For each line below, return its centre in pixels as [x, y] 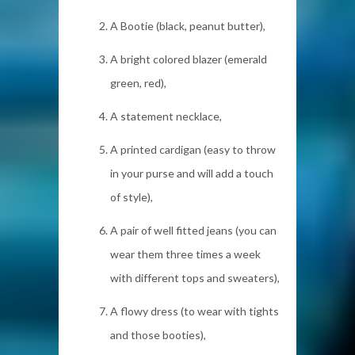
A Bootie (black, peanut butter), [188, 25]
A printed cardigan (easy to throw [193, 149]
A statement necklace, [166, 116]
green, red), [138, 82]
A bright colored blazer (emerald [189, 59]
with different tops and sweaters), [195, 277]
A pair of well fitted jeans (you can [193, 230]
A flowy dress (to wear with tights [195, 311]
